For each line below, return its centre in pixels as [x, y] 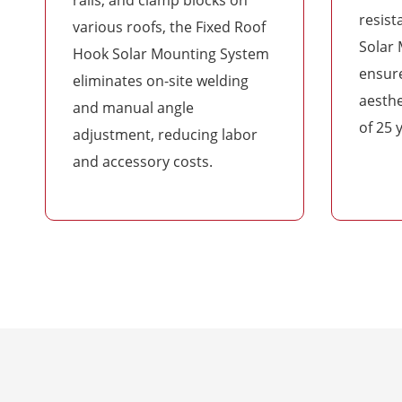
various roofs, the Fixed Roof [169, 26]
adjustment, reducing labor [165, 134]
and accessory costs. [143, 161]
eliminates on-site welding [161, 80]
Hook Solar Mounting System [171, 53]
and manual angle [133, 107]
